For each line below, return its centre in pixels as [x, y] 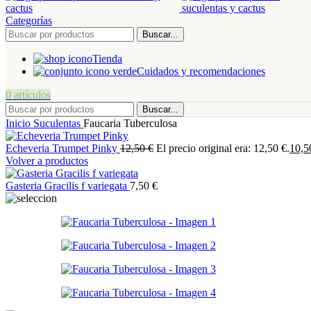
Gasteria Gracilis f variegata [68, 186]
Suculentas [58, 123]
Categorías [29, 20]
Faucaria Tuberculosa [130, 123]
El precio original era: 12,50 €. [223, 148]
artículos [32, 95]
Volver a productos [47, 161]
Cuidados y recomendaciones [201, 71]
